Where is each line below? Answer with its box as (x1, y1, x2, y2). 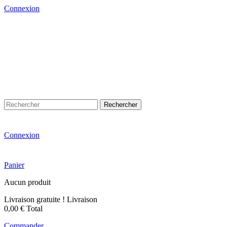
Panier (4, 161, 24, 169)
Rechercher (104, 101, 137, 108)
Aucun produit (4, 178, 51, 186)
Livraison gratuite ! (4, 195, 65, 204)
